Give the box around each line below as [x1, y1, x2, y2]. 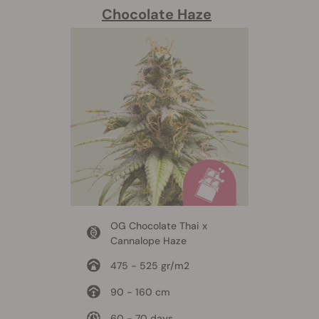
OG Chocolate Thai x [110, 219, 207, 232]
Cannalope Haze [110, 234, 187, 247]
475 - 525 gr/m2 [110, 258, 189, 272]
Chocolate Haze [102, 4, 211, 23]
